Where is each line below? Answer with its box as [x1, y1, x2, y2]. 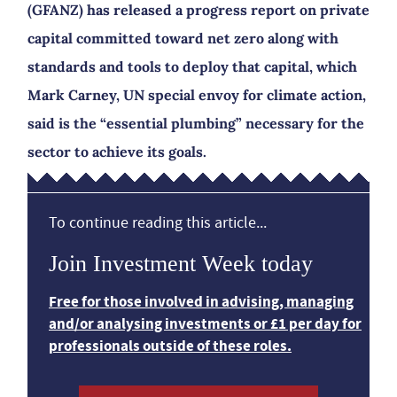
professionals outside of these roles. [49, 336, 292, 356]
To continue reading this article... [49, 213, 267, 233]
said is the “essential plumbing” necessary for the [27, 114, 364, 132]
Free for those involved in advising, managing [49, 292, 354, 312]
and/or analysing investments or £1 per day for [49, 314, 362, 334]
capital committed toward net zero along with [27, 29, 339, 47]
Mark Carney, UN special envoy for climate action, [27, 86, 366, 104]
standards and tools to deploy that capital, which [27, 58, 357, 75]
